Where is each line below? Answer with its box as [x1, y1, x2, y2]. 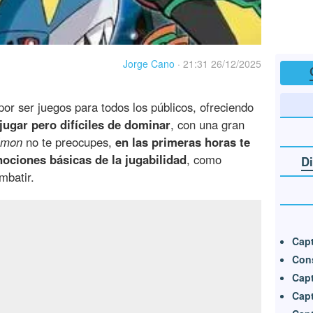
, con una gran [170, 116, 245, 133]
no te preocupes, [22, 133, 115, 151]
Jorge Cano [123, 57, 175, 71]
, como [187, 151, 221, 168]
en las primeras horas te [115, 133, 250, 151]
